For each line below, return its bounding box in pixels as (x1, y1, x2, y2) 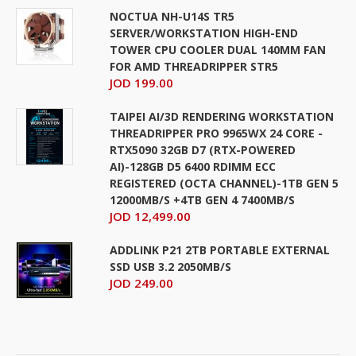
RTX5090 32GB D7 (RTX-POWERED (110, 141, 296, 157)
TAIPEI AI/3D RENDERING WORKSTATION (110, 108, 335, 124)
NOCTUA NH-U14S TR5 (110, 8, 235, 24)
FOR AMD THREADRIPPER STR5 (110, 58, 279, 74)
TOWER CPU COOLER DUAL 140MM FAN (110, 41, 327, 57)
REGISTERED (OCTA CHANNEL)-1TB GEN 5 (110, 175, 339, 191)
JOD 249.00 (110, 274, 174, 291)
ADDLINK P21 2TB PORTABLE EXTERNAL (110, 242, 331, 257)
